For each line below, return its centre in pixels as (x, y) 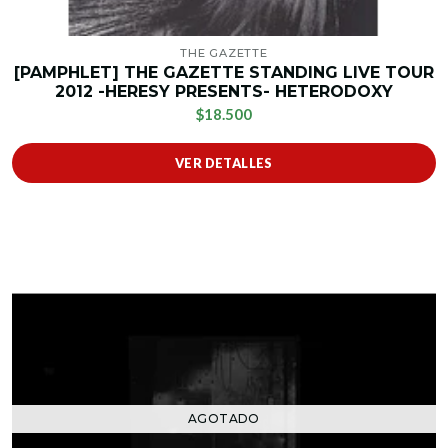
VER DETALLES (224, 163)
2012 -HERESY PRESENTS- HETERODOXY (224, 92)
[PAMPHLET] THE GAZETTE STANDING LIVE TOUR (224, 73)
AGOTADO (224, 419)
